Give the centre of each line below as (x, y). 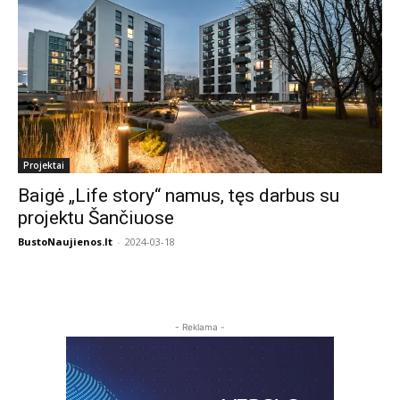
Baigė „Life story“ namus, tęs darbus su (179, 196)
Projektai (44, 165)
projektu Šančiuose (96, 218)
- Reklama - (200, 327)
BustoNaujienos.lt (65, 242)
